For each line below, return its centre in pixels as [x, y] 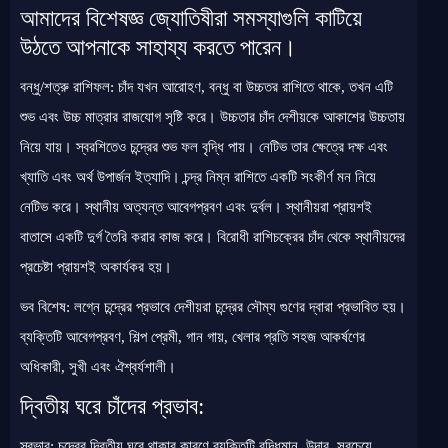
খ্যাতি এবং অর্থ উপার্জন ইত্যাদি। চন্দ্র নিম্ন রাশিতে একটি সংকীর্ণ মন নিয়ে [198, 177]
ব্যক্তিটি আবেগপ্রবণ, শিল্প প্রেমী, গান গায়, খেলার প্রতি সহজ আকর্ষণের [192, 337]
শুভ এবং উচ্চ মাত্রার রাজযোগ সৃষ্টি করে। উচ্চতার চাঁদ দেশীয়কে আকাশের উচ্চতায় [212, 117]
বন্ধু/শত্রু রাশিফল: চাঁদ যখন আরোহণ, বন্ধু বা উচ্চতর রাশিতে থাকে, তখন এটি [206, 87]
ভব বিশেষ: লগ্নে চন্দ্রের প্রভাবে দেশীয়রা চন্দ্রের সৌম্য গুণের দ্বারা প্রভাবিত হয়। [213, 307]
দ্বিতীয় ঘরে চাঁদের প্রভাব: [112, 406]
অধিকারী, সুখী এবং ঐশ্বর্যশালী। [98, 367]
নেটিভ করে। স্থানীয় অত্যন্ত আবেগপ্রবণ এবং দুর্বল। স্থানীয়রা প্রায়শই [196, 207]
